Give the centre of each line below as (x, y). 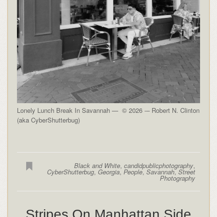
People (133, 172)
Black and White (97, 166)
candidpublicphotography (159, 166)
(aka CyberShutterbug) (48, 120)
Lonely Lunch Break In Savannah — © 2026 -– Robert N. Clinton (108, 110)
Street (187, 172)
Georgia (109, 172)
